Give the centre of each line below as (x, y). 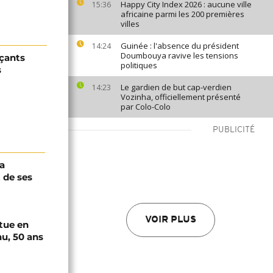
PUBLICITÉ (234, 130)
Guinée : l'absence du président (180, 46)
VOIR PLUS (171, 220)
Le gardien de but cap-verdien (176, 87)
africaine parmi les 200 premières (183, 14)
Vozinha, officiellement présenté (181, 97)
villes (130, 24)
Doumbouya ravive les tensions (179, 55)
